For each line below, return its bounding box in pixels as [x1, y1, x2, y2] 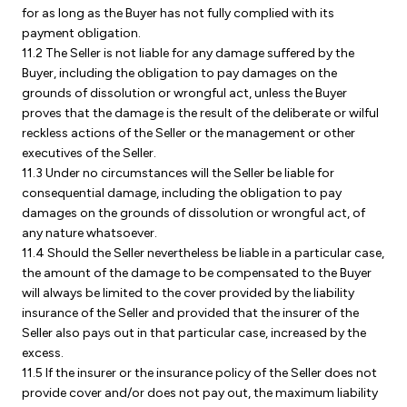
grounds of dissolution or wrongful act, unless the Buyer [22, 85, 347, 101]
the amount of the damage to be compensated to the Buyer [22, 265, 372, 281]
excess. [22, 345, 64, 361]
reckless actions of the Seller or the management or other [22, 125, 355, 141]
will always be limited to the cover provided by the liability [22, 285, 354, 301]
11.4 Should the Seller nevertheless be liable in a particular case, [22, 245, 384, 261]
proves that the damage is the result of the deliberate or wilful [22, 105, 379, 121]
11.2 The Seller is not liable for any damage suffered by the [22, 45, 354, 61]
